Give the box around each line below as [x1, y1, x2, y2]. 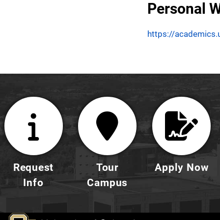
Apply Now [155, 161, 209, 173]
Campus [87, 176, 128, 189]
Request [13, 161, 54, 173]
